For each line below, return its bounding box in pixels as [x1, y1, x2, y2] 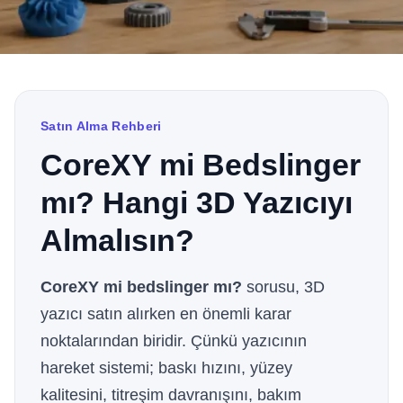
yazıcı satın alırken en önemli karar [40, 305, 291, 323]
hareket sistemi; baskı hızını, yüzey [40, 359, 292, 377]
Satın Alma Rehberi [40, 119, 162, 133]
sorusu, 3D [242, 278, 325, 296]
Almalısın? [40, 223, 194, 257]
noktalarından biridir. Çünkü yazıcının [40, 332, 307, 350]
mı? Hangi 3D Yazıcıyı [40, 185, 353, 219]
